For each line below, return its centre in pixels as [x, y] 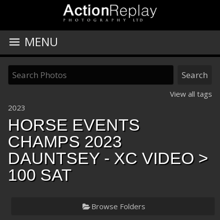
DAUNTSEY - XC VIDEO [101, 158]
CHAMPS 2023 [65, 141]
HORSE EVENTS [74, 125]
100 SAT [40, 175]
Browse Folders [118, 206]
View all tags [191, 94]
